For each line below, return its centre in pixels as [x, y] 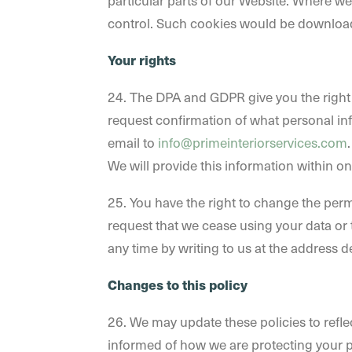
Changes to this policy [178, 284]
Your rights [142, 60]
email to [133, 142]
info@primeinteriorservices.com [253, 142]
